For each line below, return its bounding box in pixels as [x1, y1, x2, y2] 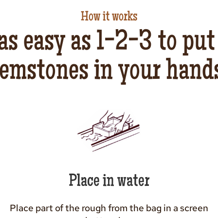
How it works [81, 10, 137, 24]
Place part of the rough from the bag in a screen [10, 201, 208, 214]
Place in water [68, 173, 150, 191]
